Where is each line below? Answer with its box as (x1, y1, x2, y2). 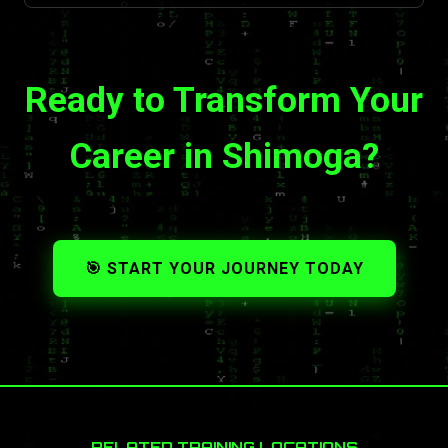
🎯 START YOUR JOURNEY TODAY (84, 258, 364, 278)
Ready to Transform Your (25, 78, 423, 121)
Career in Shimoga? (69, 134, 379, 177)
